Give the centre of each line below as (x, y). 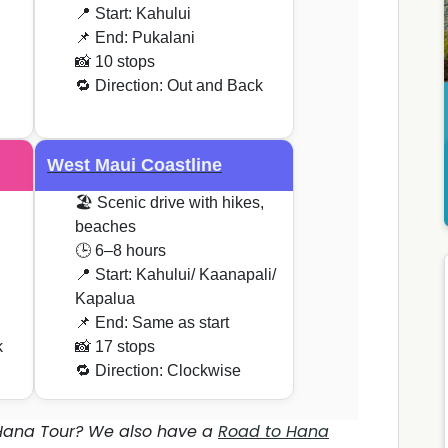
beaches (105, 227)
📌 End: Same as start (152, 323)
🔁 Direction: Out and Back (169, 86)
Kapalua (105, 299)
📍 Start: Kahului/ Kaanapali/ (175, 275)
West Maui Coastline (134, 165)
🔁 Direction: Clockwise (158, 371)
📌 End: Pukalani (135, 38)
